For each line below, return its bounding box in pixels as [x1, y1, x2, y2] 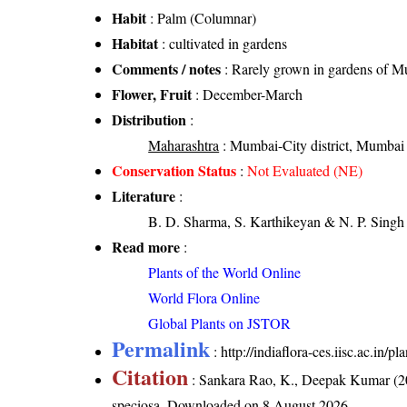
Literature [112, 185, 176, 207]
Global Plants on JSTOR [148, 313, 292, 333]
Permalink [112, 333, 211, 365]
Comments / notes [112, 58, 222, 80]
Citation [112, 361, 189, 393]
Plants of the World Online [148, 263, 302, 283]
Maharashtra [148, 135, 220, 155]
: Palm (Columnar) [146, 8, 257, 28]
